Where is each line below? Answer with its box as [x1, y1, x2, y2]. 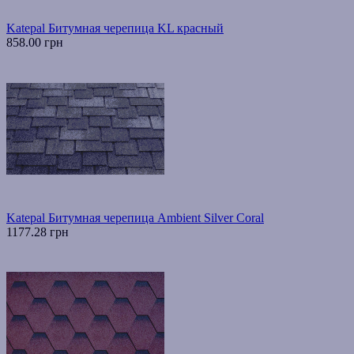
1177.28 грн [6, 225, 69, 239]
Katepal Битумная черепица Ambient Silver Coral [6, 211, 264, 225]
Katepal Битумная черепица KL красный [6, 21, 224, 36]
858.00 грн [6, 36, 63, 50]
